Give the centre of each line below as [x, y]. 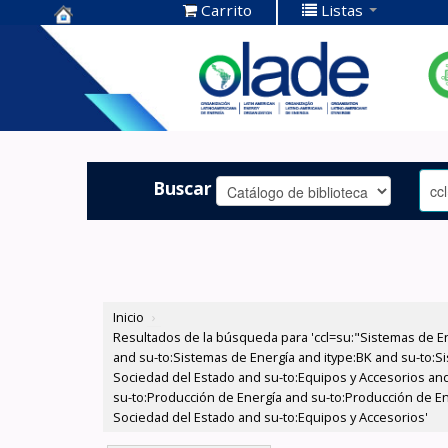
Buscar [183, 187]
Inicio [129, 317]
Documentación [128, 70]
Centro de [100, 39]
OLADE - [92, 101]
